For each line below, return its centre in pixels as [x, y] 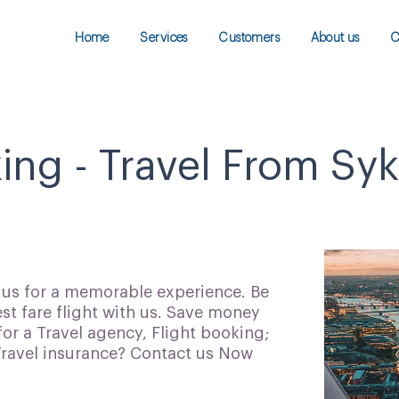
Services [164, 38]
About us [335, 38]
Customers [249, 38]
